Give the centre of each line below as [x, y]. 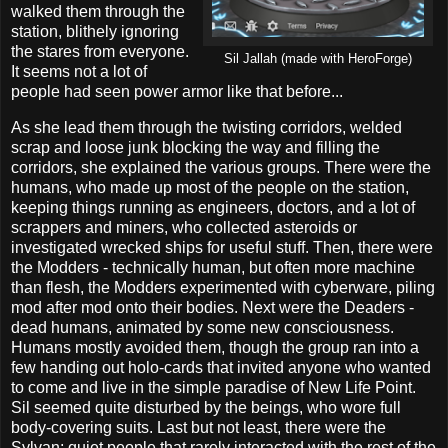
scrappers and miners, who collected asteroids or [184, 228]
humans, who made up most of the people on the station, [210, 188]
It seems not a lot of [79, 72]
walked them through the [98, 12]
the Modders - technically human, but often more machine [213, 268]
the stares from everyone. [100, 52]
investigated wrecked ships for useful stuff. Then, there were [222, 248]
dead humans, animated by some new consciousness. [202, 328]
